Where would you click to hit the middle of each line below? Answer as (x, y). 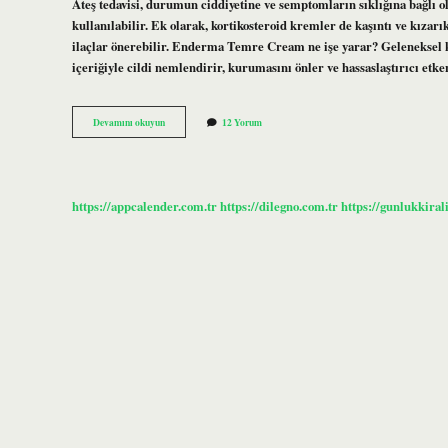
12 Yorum (242, 122)
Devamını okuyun (129, 122)
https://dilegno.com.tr (279, 205)
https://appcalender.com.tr (144, 205)
